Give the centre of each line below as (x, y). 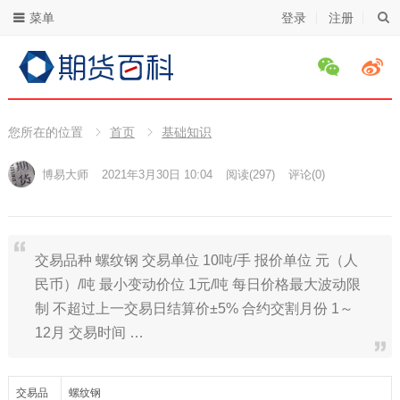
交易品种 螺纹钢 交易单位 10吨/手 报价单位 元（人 (196, 260)
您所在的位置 (45, 132)
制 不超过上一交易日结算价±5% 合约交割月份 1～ (194, 308)
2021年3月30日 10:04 (157, 175)
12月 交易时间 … (89, 333)
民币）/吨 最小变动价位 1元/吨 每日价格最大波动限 (197, 284)
